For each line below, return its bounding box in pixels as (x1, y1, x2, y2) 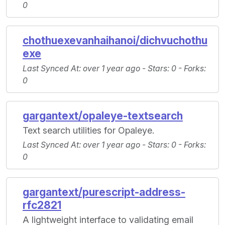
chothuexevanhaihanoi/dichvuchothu (23, 34, 207, 47)
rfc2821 (23, 199, 61, 212)
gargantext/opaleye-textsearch (23, 109, 183, 123)
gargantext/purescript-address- (23, 186, 185, 199)
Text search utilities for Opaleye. (23, 125, 154, 136)
